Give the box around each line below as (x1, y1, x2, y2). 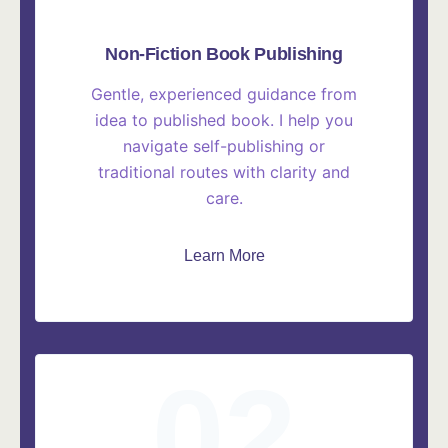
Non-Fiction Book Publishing (105, 44, 343, 65)
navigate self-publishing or (123, 136, 325, 157)
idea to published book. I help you (95, 110, 353, 131)
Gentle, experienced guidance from (91, 84, 357, 105)
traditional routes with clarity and (98, 162, 350, 183)
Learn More (183, 247, 265, 265)
